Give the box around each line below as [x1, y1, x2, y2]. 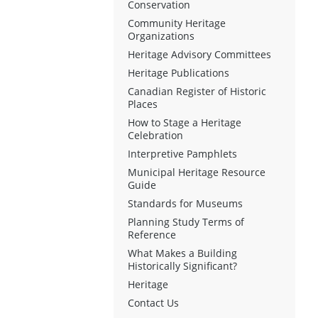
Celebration [128, 128, 183, 142]
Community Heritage [128, 16, 226, 30]
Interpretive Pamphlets [128, 146, 237, 160]
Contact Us [128, 295, 179, 309]
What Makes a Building [128, 246, 237, 260]
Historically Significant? [128, 258, 237, 273]
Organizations [128, 28, 194, 43]
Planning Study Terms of [128, 214, 244, 229]
